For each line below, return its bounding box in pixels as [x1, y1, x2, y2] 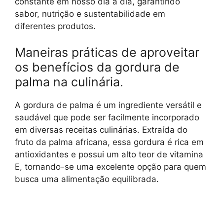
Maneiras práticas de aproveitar [15, 45, 199, 60]
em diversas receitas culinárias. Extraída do [15, 125, 187, 135]
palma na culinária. [15, 74, 123, 90]
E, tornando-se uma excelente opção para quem [15, 162, 206, 172]
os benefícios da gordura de [15, 60, 180, 75]
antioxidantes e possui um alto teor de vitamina [15, 149, 203, 160]
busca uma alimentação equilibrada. [15, 174, 159, 184]
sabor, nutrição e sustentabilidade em [15, 8, 165, 19]
